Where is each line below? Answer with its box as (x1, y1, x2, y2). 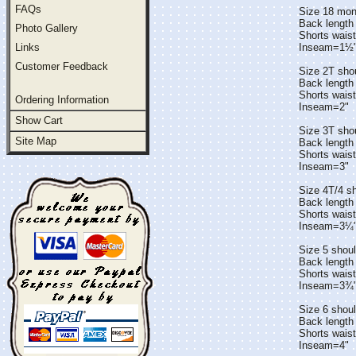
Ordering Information (15, 94, 109, 106)
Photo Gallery (15, 22, 78, 34)
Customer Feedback (15, 60, 108, 72)
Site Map (15, 135, 56, 147)
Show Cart (15, 114, 63, 126)
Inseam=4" (298, 339, 349, 351)
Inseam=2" (298, 101, 349, 113)
